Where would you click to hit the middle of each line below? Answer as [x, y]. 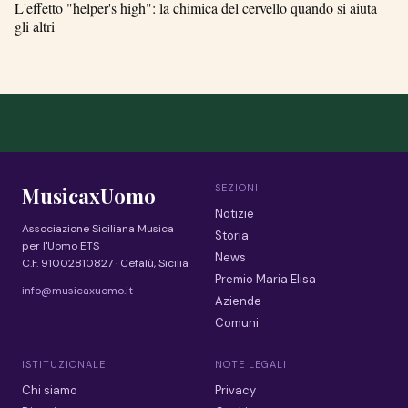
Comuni [237, 323]
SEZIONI [237, 188]
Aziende [238, 301]
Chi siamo [50, 391]
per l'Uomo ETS [61, 246]
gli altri [35, 26]
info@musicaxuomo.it [77, 291]
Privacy [235, 391]
